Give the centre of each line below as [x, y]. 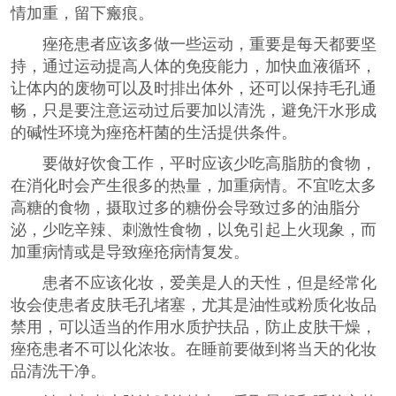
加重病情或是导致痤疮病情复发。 [130, 252]
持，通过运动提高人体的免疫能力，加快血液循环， [194, 66]
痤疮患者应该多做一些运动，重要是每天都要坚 [194, 44]
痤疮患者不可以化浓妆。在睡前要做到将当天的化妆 [194, 349]
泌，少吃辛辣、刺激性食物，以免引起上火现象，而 [194, 230]
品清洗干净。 [58, 371]
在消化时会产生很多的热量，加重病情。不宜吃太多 [194, 186]
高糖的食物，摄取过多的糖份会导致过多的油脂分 [186, 208]
